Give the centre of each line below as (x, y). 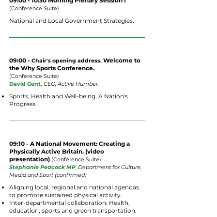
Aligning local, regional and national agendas (74, 187)
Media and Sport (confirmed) (48, 175)
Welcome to (122, 60)
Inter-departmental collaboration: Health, (70, 203)
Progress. (23, 104)
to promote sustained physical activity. (66, 195)
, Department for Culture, (108, 167)
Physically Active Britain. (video (57, 151)
